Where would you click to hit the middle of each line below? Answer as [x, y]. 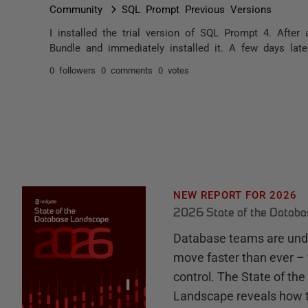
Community [76, 9]
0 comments [127, 70]
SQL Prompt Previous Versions [197, 9]
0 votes [174, 70]
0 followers [73, 70]
